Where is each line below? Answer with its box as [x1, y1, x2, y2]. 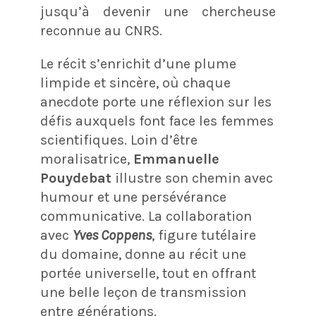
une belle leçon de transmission [39, 284, 246, 300]
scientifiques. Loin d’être [39, 131, 197, 148]
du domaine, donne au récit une [39, 245, 246, 262]
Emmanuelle [133, 150, 219, 167]
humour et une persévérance [39, 188, 226, 205]
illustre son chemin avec [111, 169, 273, 186]
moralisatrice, [39, 150, 133, 167]
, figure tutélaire [151, 226, 256, 243]
